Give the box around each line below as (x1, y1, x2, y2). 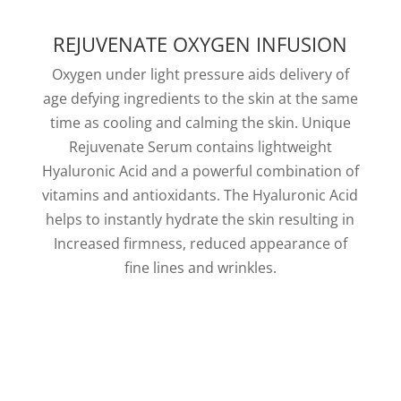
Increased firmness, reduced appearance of (53, 233, 347, 253)
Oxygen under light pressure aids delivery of (51, 64, 349, 84)
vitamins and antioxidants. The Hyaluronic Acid (42, 184, 359, 205)
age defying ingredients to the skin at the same (42, 88, 358, 108)
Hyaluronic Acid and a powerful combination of (41, 160, 359, 181)
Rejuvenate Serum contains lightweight (68, 136, 332, 157)
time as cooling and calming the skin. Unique (49, 112, 351, 132)
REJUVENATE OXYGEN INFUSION (53, 30, 348, 57)
